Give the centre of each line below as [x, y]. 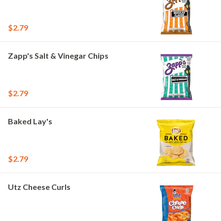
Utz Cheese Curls [39, 187]
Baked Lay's [30, 121]
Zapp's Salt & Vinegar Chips [58, 55]
